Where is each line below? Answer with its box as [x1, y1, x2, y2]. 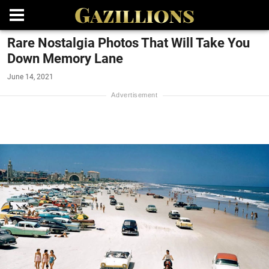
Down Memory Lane [7, 51, 123, 66]
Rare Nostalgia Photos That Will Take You [7, 35, 250, 50]
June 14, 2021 [7, 73, 53, 81]
